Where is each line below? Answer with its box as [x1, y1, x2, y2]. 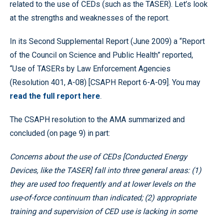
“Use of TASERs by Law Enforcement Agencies [10, 64, 171, 73]
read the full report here [10, 91, 100, 101]
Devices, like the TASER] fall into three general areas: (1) [10, 166, 201, 175]
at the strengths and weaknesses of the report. [10, 13, 170, 22]
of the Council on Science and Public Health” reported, [10, 50, 193, 60]
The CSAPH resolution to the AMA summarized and [10, 115, 185, 124]
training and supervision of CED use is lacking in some [10, 207, 197, 216]
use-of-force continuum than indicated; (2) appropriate [10, 193, 196, 202]
